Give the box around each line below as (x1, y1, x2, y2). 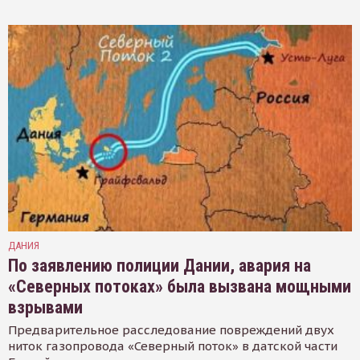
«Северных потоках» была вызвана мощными (8, 276, 351, 297)
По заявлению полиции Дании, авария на (8, 256, 311, 276)
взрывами (8, 297, 83, 318)
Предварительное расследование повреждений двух (8, 322, 334, 338)
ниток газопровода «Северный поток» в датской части (8, 338, 337, 354)
